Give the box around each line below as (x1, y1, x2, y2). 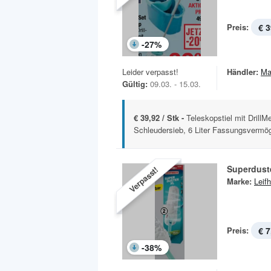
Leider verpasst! (122, 66, 178, 78)
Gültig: (122, 78, 148, 90)
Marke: (227, 175, 252, 188)
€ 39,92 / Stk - (134, 112, 186, 124)
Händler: (227, 66, 258, 78)
